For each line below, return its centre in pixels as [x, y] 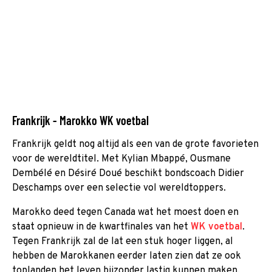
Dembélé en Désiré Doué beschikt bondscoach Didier [128, 173]
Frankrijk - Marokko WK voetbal [80, 120]
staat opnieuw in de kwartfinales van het [101, 227]
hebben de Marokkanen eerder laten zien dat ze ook [127, 256]
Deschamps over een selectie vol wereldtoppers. [119, 188]
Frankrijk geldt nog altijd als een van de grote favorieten [135, 144]
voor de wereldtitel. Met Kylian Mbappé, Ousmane [121, 159]
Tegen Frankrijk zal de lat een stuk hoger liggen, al [123, 241]
